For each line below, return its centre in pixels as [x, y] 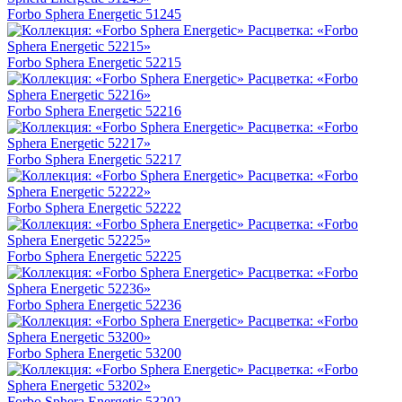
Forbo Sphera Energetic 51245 [94, 14]
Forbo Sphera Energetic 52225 [94, 257]
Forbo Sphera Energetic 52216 [94, 111]
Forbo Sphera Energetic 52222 [94, 208]
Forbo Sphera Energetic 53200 [94, 354]
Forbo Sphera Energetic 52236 [94, 305]
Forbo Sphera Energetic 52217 [94, 160]
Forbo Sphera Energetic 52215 [94, 63]
